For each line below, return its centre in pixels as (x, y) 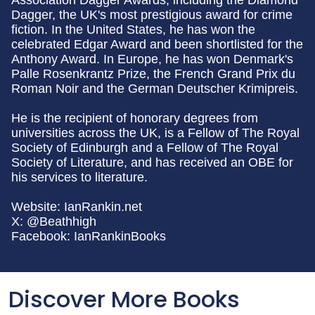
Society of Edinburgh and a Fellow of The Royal (145, 148)
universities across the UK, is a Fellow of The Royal (155, 133)
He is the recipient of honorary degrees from (135, 118)
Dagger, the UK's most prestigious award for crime (152, 15)
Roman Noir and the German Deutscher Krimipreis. (155, 89)
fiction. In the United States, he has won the (133, 30)
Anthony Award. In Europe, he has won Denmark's (152, 59)
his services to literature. (79, 178)
